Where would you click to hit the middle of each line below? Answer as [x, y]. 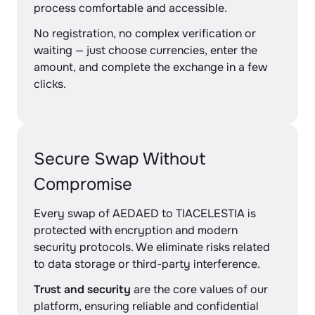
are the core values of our [199, 289]
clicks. [50, 84]
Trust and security [82, 289]
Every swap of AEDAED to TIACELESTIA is [145, 213]
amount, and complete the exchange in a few [150, 67]
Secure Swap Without [120, 159]
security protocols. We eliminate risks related [152, 247]
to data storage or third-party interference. [147, 264]
